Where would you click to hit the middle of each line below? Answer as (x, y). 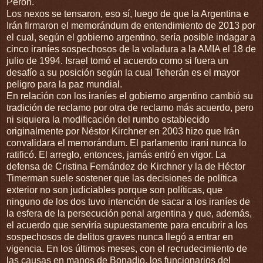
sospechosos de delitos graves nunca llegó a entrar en (120, 237)
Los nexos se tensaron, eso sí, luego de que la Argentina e (128, 14)
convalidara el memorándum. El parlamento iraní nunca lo (127, 143)
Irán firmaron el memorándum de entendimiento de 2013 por (131, 25)
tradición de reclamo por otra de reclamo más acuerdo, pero (130, 107)
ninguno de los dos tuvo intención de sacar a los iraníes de (128, 201)
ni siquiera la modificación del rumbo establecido (108, 119)
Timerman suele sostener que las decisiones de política (122, 178)
